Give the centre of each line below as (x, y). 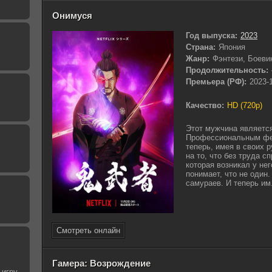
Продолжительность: (227, 70)
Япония (232, 47)
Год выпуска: (212, 36)
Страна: (201, 47)
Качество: (205, 105)
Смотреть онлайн (88, 230)
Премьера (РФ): (216, 82)
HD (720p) (245, 105)
